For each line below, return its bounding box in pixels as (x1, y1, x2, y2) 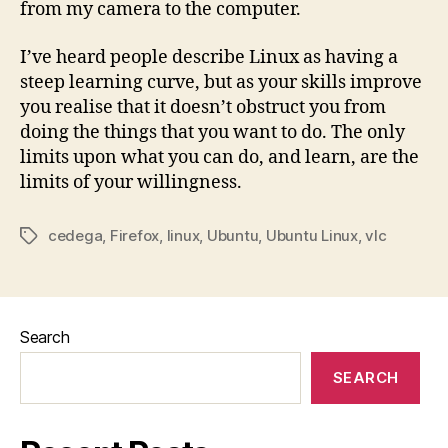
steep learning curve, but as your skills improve (20, 70, 422, 94)
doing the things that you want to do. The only (20, 120, 405, 144)
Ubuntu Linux (265, 225, 358, 245)
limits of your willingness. (20, 170, 242, 194)
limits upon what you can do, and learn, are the (20, 145, 419, 169)
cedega (48, 225, 103, 245)
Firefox (109, 225, 160, 245)
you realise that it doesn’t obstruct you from (20, 95, 386, 119)
